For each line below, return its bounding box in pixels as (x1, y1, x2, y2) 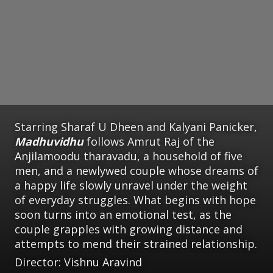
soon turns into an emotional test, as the (15, 207, 232, 222)
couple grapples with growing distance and (15, 221, 243, 236)
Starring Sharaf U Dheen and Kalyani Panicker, (15, 119, 257, 134)
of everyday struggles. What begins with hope (15, 192, 256, 207)
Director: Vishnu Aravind (15, 254, 142, 269)
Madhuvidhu (15, 133, 83, 149)
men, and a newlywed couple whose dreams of (15, 163, 258, 178)
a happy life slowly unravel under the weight (15, 177, 247, 193)
